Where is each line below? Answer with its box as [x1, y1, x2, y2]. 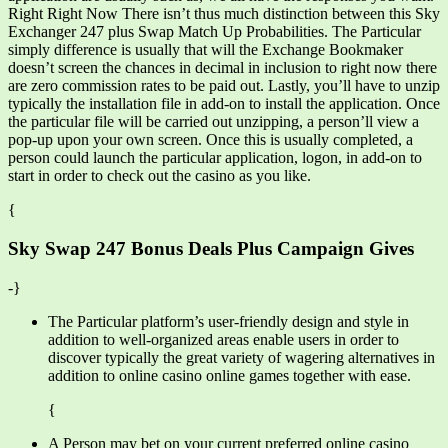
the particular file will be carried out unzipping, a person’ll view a [8, 113, 419, 131]
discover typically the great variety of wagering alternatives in [48, 348, 435, 366]
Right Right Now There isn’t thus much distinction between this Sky [8, 5, 440, 23]
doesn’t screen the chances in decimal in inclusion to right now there [8, 59, 437, 77]
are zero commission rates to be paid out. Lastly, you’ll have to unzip [8, 77, 440, 95]
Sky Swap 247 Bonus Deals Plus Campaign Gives [8, 237, 414, 259]
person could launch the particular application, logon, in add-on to [8, 149, 422, 167]
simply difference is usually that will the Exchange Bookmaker [8, 41, 403, 59]
